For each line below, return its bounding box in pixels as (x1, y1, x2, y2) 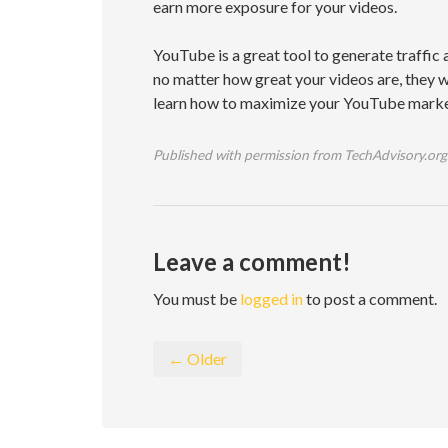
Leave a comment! (153, 247, 351, 276)
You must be (153, 289, 240, 308)
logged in (240, 289, 303, 308)
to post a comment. (303, 289, 437, 308)
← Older (168, 349, 227, 368)
